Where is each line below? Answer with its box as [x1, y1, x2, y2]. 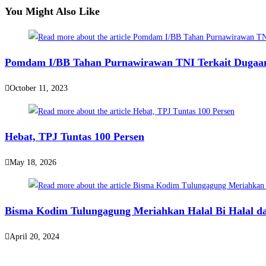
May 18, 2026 [9, 158, 56, 167]
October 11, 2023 [9, 84, 68, 93]
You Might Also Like [5, 5, 100, 18]
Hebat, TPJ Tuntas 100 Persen [5, 131, 144, 143]
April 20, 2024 [9, 232, 59, 242]
